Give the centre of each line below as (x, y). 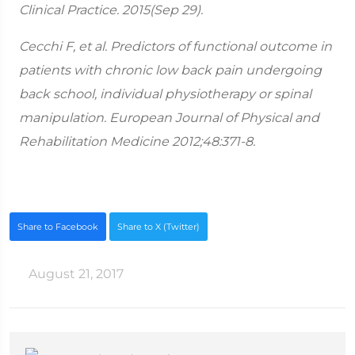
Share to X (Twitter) (158, 227)
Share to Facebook (58, 227)
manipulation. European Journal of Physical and (169, 118)
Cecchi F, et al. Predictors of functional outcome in (176, 46)
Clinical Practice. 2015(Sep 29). (111, 10)
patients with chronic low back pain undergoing (170, 70)
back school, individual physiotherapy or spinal (165, 94)
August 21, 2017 (74, 274)
